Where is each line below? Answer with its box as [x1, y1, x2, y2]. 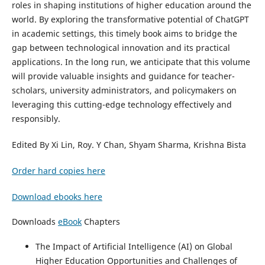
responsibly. [11, 113, 60, 125]
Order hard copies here [11, 165, 105, 177]
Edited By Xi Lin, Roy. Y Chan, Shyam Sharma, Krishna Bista [11, 139, 246, 151]
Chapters [81, 216, 120, 228]
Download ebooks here [11, 191, 102, 203]
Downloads [11, 216, 58, 228]
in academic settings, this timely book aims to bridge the [11, 28, 237, 40]
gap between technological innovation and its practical [11, 42, 230, 54]
